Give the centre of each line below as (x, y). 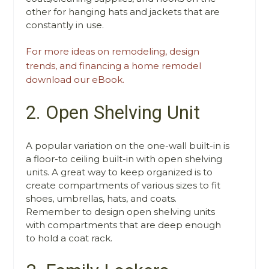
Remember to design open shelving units (121, 211)
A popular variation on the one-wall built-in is (128, 145)
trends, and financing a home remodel (114, 65)
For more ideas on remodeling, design (113, 52)
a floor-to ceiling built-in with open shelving (124, 159)
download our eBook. (75, 79)
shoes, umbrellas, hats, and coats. (101, 198)
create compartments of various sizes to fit (123, 185)
